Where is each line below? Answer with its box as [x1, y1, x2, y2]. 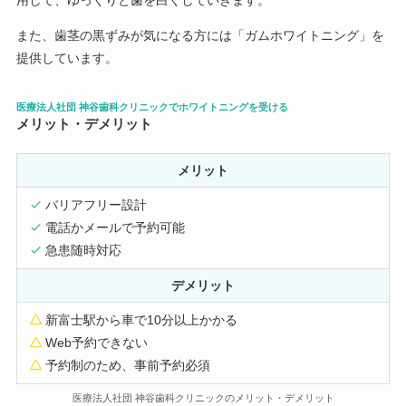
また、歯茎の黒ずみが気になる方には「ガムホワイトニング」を [15, 28, 384, 43]
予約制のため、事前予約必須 [45, 358, 211, 373]
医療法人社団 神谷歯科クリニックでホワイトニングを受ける [15, 101, 288, 113]
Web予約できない [45, 335, 149, 351]
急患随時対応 [45, 243, 122, 258]
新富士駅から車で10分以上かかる [45, 313, 238, 328]
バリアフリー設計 [45, 198, 148, 213]
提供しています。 [15, 51, 118, 66]
